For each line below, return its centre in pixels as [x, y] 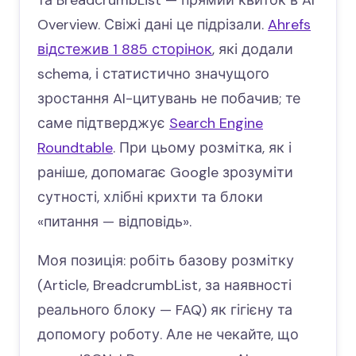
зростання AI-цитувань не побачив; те [169, 99]
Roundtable [75, 148]
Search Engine [216, 124]
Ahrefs [289, 25]
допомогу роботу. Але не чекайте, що [168, 335]
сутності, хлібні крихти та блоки [150, 197]
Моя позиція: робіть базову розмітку [166, 261]
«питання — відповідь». [114, 222]
